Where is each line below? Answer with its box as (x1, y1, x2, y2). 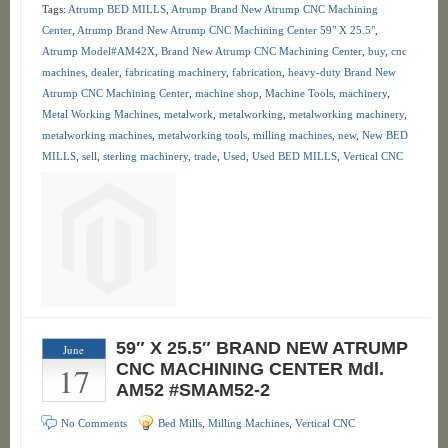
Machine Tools (264, 87, 333, 99)
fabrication (231, 66, 282, 78)
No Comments (60, 417, 127, 429)
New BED (361, 129, 408, 141)
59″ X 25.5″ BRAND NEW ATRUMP (115, 338, 408, 358)
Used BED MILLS (251, 150, 337, 162)
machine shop (194, 87, 259, 99)
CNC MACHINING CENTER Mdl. (115, 359, 384, 379)
